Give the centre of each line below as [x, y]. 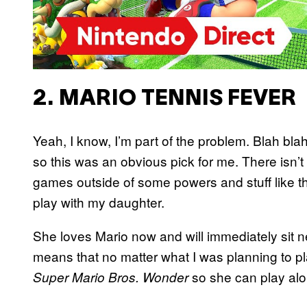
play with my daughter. [99, 201]
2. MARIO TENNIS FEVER [164, 99]
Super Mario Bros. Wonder [111, 277]
